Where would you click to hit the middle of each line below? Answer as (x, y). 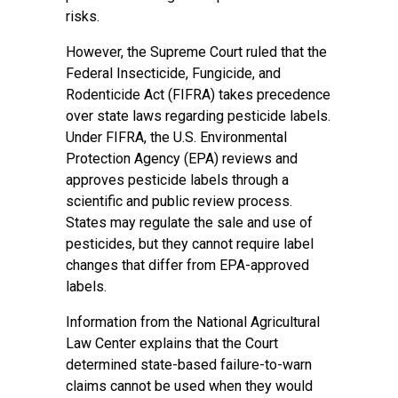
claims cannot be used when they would (189, 386)
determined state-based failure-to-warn (189, 365)
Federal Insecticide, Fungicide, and (173, 73)
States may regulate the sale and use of (189, 223)
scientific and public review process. (179, 201)
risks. (84, 16)
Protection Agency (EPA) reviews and (182, 159)
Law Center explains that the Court (172, 343)
